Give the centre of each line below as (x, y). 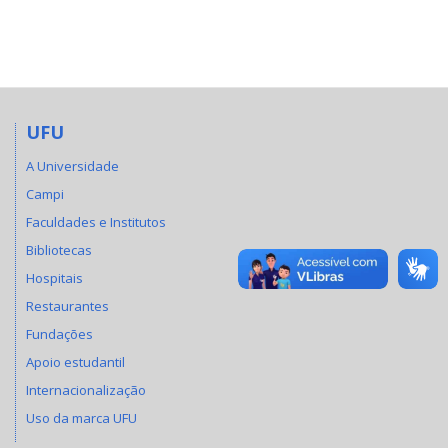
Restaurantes (67, 306)
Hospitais (54, 278)
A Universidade (72, 166)
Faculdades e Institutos (96, 222)
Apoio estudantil (75, 362)
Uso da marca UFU (81, 418)
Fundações (59, 334)
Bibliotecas (59, 250)
